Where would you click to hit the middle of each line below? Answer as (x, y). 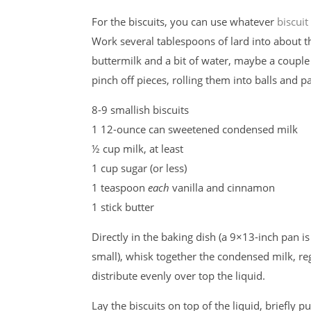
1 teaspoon (120, 187)
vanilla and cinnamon (222, 187)
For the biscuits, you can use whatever (184, 22)
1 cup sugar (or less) (139, 168)
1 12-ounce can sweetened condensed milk (195, 129)
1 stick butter (123, 207)
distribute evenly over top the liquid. (178, 276)
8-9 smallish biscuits (140, 110)
